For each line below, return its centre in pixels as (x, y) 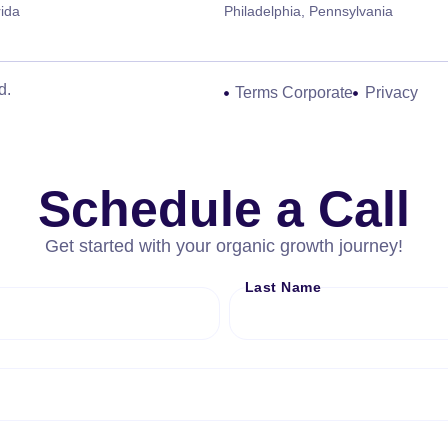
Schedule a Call (224, 209)
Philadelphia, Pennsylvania (308, 11)
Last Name (282, 287)
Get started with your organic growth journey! (224, 246)
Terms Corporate (294, 92)
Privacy (391, 92)
